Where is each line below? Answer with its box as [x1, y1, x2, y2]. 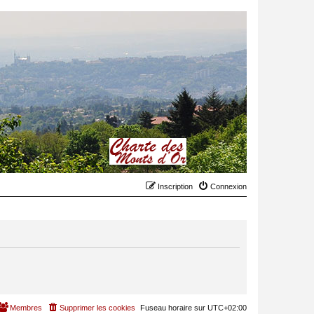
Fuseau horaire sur [140, 303, 207, 312]
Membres [10, 303, 42, 312]
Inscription [158, 182, 193, 191]
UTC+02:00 [207, 303, 247, 312]
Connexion [210, 182, 247, 191]
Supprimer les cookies [60, 303, 135, 312]
